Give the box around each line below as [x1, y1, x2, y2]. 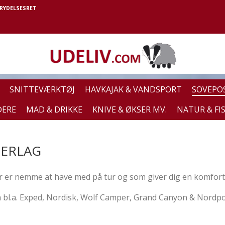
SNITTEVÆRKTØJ [10, 83, 75, 95]
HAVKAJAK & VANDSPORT [85, 83, 182, 95]
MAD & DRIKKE [26, 104, 82, 116]
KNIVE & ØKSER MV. [92, 104, 167, 116]
